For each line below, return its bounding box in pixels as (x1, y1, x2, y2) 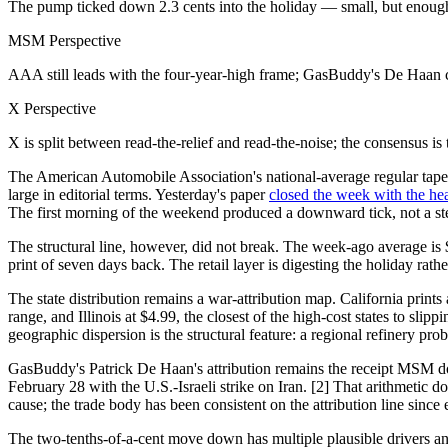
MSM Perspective (8, 31, 121, 49)
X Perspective (8, 99, 96, 117)
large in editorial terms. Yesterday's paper (8, 185, 269, 203)
